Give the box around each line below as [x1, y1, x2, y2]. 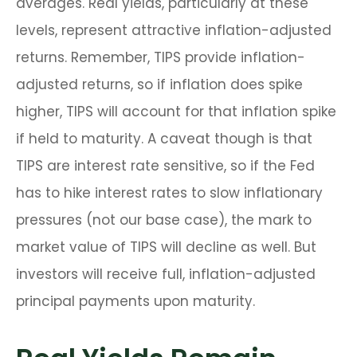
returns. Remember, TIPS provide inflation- [16, 48, 305, 68]
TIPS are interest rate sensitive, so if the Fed [16, 156, 315, 176]
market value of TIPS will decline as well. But [16, 237, 316, 257]
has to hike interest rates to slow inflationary [16, 183, 323, 203]
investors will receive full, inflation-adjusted [16, 265, 316, 284]
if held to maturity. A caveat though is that [16, 129, 312, 149]
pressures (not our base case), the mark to [16, 210, 312, 230]
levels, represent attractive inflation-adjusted [16, 21, 331, 41]
